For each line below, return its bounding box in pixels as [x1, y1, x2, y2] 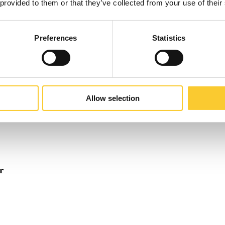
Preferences [34, 33, 77, 42]
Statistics [152, 33, 185, 42]
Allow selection [85, 93, 140, 102]
